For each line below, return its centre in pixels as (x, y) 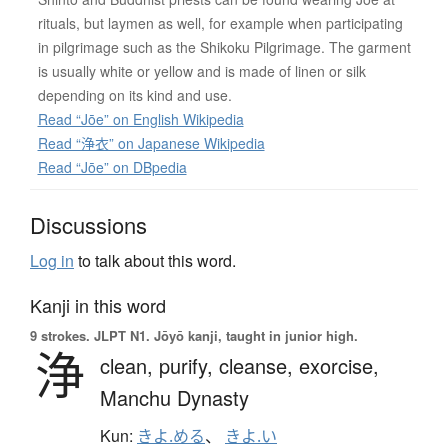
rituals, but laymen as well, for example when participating (220, 22)
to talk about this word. (155, 260)
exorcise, (339, 365)
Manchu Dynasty (174, 397)
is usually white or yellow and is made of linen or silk (201, 70)
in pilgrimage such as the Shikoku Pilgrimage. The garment (224, 46)
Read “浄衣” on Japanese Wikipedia (151, 142)
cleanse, (259, 365)
